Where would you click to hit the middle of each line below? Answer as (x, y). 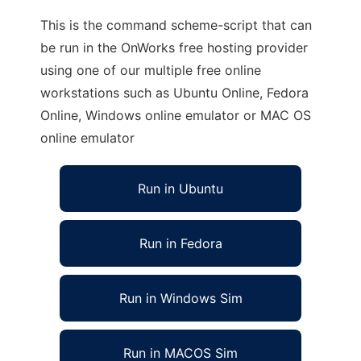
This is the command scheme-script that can (176, 25)
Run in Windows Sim (180, 298)
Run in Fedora (180, 243)
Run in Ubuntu (180, 189)
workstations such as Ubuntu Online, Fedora (174, 93)
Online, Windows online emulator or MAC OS (176, 115)
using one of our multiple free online (151, 70)
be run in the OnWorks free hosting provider (174, 48)
